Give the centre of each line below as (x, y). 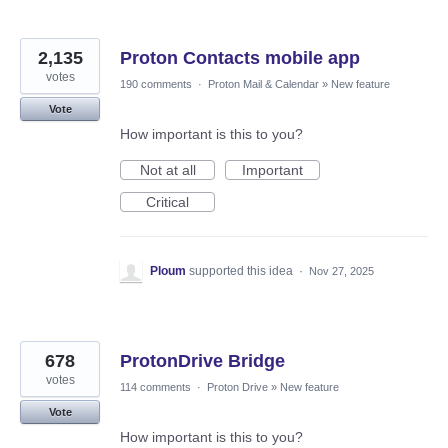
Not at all (167, 170)
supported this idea (242, 271)
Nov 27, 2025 (341, 271)
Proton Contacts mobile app (240, 58)
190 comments (156, 84)
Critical (167, 202)
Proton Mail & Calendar (263, 84)
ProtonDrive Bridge (202, 361)
